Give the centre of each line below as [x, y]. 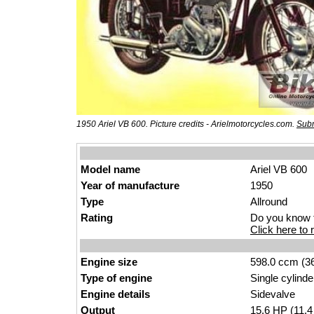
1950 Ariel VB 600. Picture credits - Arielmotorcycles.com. [186, 124]
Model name [110, 169]
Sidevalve [273, 294]
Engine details [115, 294]
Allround [269, 202]
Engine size [109, 262]
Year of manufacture [130, 185]
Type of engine [116, 278]
